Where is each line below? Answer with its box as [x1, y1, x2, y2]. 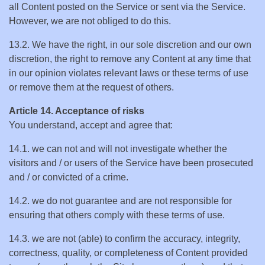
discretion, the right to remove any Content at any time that [9, 54, 251, 64]
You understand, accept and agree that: [9, 120, 173, 130]
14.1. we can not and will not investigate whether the [9, 144, 227, 154]
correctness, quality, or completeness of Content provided [9, 248, 248, 258]
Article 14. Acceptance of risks [9, 106, 144, 116]
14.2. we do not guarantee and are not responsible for [9, 196, 232, 206]
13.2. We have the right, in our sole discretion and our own [9, 40, 251, 50]
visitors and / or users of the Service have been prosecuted [9, 158, 253, 168]
